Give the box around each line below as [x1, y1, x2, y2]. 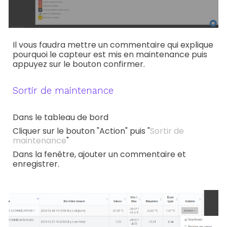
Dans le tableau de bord [13, 111, 109, 123]
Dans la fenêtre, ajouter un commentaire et [13, 148, 186, 160]
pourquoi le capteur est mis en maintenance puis [13, 49, 208, 60]
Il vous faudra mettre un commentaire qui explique [13, 39, 214, 51]
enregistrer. [13, 158, 60, 170]
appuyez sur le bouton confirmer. [13, 58, 145, 70]
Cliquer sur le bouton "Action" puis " [13, 125, 150, 137]
